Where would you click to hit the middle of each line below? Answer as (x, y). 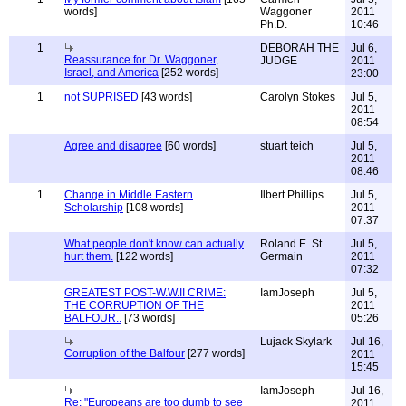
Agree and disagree (113, 146)
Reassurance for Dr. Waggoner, (141, 60)
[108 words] (153, 208)
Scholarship (94, 208)
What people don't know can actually (154, 244)
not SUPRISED (101, 97)
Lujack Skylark (296, 342)
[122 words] (143, 256)
